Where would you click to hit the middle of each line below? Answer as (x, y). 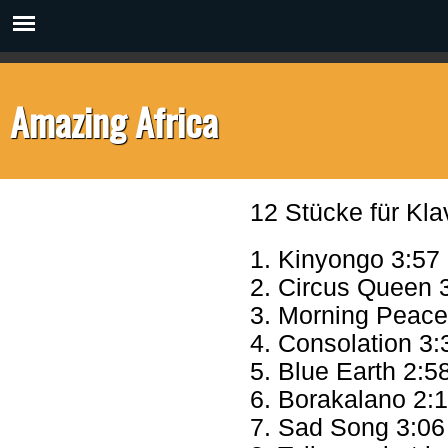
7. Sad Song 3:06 (347, 427)
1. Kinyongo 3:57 (345, 259)
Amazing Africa (114, 121)
